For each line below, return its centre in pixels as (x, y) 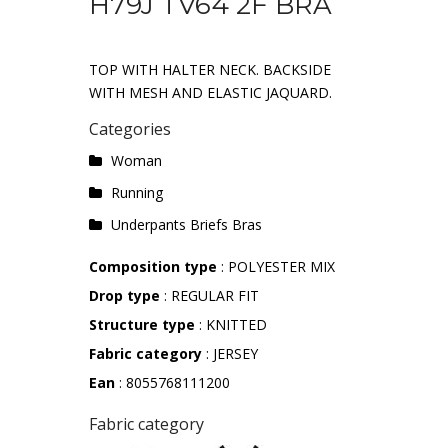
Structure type (142, 324)
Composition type (155, 266)
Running (136, 192)
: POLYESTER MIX (278, 266)
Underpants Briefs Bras (186, 224)
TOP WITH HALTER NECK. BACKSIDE (210, 69)
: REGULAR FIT (209, 295)
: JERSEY (230, 353)
